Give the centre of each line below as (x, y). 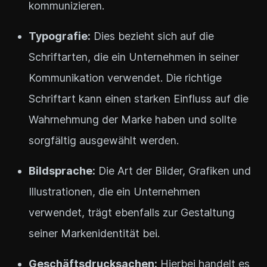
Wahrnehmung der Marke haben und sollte (133, 119)
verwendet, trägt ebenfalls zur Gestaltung (132, 212)
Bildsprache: (62, 170)
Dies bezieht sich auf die (152, 36)
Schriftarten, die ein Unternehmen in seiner (134, 57)
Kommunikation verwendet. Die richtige (125, 77)
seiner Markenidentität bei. (94, 233)
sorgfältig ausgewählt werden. (104, 140)
